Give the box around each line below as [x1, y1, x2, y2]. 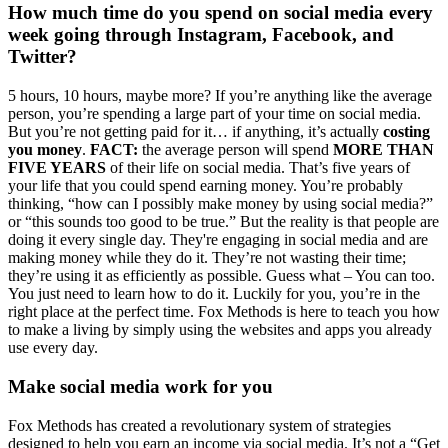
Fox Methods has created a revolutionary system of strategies [8, 416, 391, 434]
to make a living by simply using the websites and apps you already [8, 321, 432, 339]
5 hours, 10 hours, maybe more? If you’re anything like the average [8, 87, 432, 105]
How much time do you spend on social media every [8, 2, 433, 24]
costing [383, 123, 430, 141]
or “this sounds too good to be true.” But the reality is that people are [8, 213, 439, 231]
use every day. [8, 339, 98, 357]
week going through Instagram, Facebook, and [8, 24, 394, 46]
